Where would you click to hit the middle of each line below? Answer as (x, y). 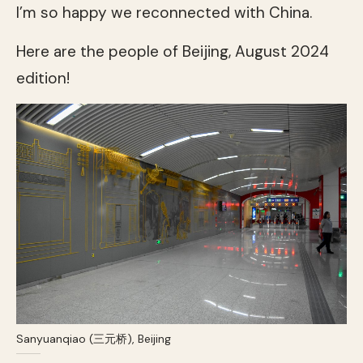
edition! (43, 78)
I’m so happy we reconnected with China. (164, 12)
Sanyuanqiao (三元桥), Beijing (94, 338)
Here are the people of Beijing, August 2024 (173, 51)
